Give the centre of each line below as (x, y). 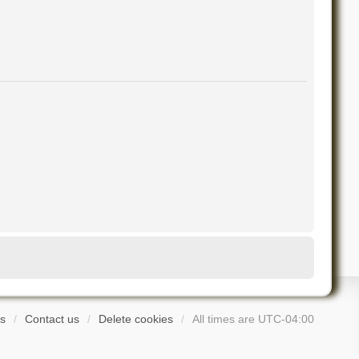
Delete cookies (136, 319)
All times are (226, 319)
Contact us (52, 319)
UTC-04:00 (286, 319)
